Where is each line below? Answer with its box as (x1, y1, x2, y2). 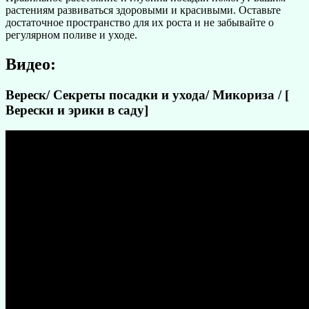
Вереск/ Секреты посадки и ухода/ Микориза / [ (6, 87, 289, 102)
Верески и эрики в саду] (6, 102, 148, 117)
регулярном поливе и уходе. (6, 28, 137, 41)
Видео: (6, 54, 56, 73)
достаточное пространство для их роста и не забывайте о (6, 16, 274, 28)
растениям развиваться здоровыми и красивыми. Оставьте (6, 3, 281, 16)
